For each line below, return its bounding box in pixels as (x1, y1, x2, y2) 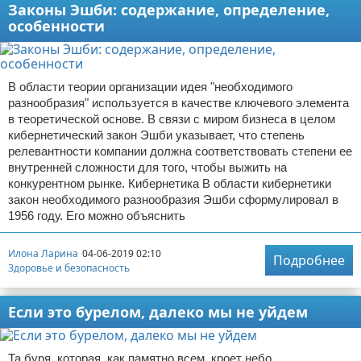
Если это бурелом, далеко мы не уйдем (8, 302, 308, 322)
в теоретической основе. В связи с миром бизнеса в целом (8, 112, 335, 126)
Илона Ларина (8, 246, 78, 260)
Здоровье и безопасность (8, 260, 130, 275)
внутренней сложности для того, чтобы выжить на (8, 160, 287, 174)
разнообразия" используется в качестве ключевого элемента (8, 96, 349, 110)
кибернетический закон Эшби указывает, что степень (8, 128, 305, 142)
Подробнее (273, 251, 345, 269)
